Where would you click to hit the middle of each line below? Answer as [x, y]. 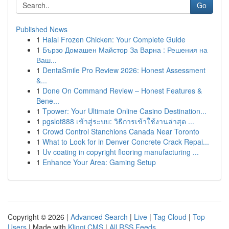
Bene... [48, 101]
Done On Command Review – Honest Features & [122, 90]
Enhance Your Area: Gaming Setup [99, 162]
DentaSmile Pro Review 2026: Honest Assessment [124, 70]
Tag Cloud [170, 217]
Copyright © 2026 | [39, 217]
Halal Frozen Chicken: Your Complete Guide [114, 39]
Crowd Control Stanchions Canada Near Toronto [121, 131]
